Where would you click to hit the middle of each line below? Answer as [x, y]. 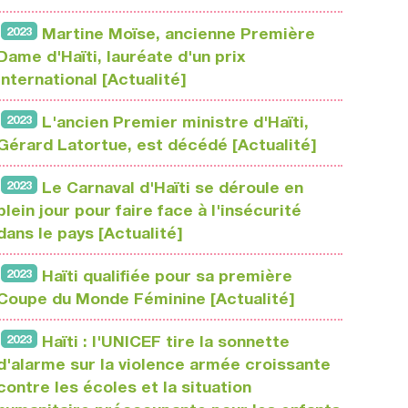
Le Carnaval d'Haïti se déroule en [173, 188]
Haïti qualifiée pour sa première [167, 276]
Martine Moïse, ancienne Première [178, 34]
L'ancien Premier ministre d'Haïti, [175, 122]
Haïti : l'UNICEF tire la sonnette [166, 342]
